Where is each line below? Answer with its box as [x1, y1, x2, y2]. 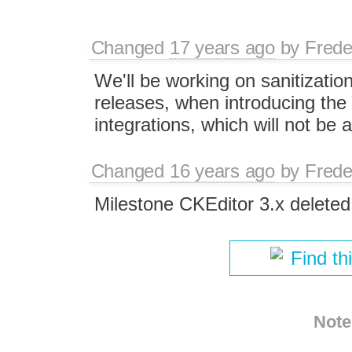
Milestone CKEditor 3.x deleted [93, 192, 350, 214]
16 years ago [169, 159, 275, 181]
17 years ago [169, 36, 275, 58]
